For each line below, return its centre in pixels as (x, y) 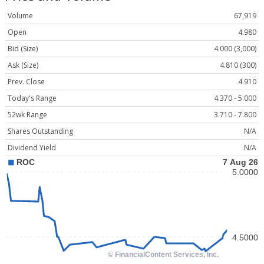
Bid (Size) (23, 49)
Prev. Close (26, 82)
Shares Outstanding (40, 131)
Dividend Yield (32, 148)
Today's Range (32, 98)
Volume (20, 16)
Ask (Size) (23, 65)
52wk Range (27, 115)
